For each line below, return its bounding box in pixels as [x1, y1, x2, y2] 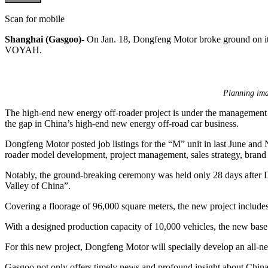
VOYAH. [5, 44, 42, 55]
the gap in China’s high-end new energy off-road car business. [5, 118, 239, 129]
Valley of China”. [5, 180, 71, 191]
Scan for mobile [5, 13, 65, 24]
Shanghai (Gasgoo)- [5, 33, 84, 44]
